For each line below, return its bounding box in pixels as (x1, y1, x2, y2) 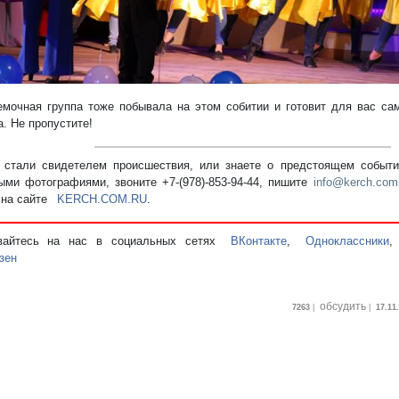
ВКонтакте (231, 233, 288, 248)
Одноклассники (305, 233, 390, 248)
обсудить (319, 299, 366, 313)
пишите (268, 175, 314, 189)
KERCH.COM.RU (56, 191, 147, 206)
